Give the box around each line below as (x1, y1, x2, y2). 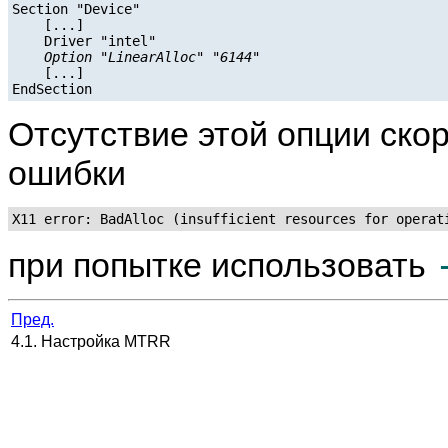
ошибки (8, 154, 126, 193)
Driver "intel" (12, 33, 156, 50)
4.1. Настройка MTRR (11, 333, 175, 351)
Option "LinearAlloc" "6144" (44, 49, 260, 66)
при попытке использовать (8, 246, 435, 285)
